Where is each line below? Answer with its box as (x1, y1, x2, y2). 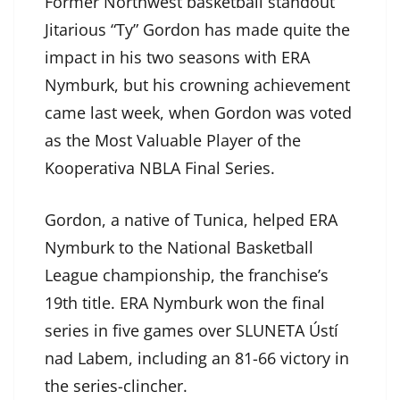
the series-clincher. (45, 375, 187, 397)
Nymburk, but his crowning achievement (45, 74, 350, 96)
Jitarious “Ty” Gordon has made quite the (45, 19, 350, 41)
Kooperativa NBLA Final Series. (45, 157, 275, 179)
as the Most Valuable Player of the (45, 129, 301, 152)
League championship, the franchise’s (45, 264, 329, 287)
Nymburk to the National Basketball (45, 237, 313, 259)
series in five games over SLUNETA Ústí (45, 320, 338, 342)
